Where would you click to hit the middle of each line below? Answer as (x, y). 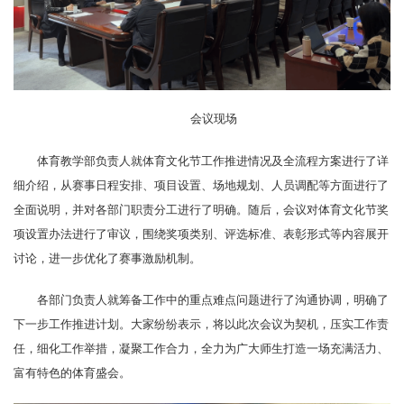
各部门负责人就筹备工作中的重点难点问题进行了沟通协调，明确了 (212, 300)
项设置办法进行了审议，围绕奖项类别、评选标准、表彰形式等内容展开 (201, 234)
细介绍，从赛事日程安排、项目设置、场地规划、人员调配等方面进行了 (201, 185)
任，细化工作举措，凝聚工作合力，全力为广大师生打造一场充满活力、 (201, 349)
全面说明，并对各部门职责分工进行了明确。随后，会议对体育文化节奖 (201, 210)
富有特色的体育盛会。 (72, 373)
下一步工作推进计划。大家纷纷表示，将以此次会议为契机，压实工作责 (201, 324)
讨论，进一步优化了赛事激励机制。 (107, 258)
